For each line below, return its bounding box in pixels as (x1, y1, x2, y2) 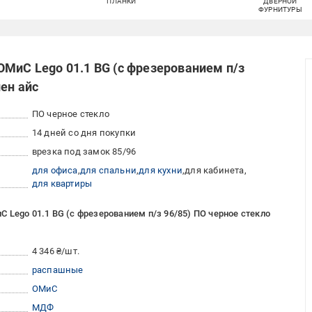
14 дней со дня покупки (31, 127, 136, 139)
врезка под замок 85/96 (31, 146, 136, 157)
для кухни (139, 165, 183, 176)
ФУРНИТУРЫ (258, 6, 302, 14)
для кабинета (185, 165, 244, 176)
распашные (31, 265, 84, 276)
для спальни (79, 165, 137, 176)
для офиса (31, 165, 78, 176)
